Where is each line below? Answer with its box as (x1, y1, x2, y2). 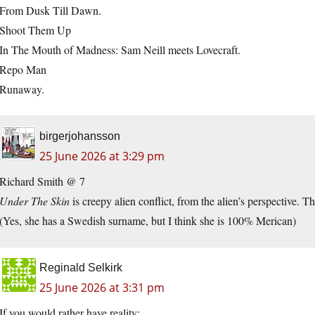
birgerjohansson (39, 130, 120, 143)
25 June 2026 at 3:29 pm (39, 148, 165, 165)
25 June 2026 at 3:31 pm (39, 280, 165, 296)
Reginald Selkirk (39, 262, 122, 274)
